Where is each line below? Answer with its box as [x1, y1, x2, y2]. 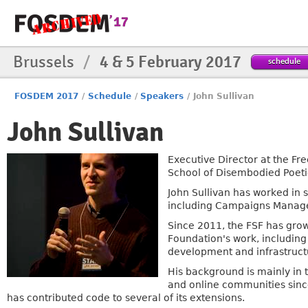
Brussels [13, 52, 78, 72]
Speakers [140, 91, 184, 101]
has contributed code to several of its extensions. [7, 292, 245, 303]
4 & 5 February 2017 [100, 52, 241, 72]
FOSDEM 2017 [14, 91, 79, 101]
